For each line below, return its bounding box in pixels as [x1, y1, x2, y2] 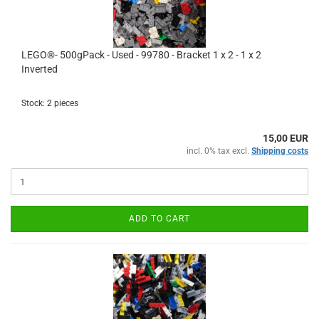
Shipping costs [251, 146, 308, 156]
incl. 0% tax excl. [187, 146, 251, 156]
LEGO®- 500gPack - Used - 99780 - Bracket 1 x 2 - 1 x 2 [21, 49, 261, 61]
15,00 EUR [263, 132, 308, 144]
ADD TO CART [129, 214, 190, 224]
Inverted [21, 63, 58, 75]
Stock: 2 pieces [21, 98, 78, 108]
